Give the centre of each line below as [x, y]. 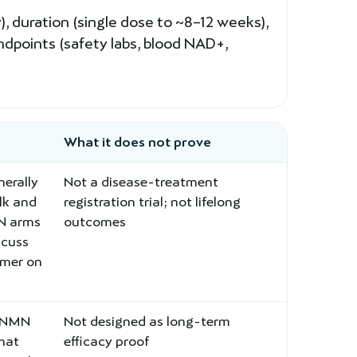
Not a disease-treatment [141, 182]
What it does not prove [137, 142]
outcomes [95, 222]
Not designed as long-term [147, 321]
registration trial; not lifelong [152, 202]
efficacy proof [106, 341]
